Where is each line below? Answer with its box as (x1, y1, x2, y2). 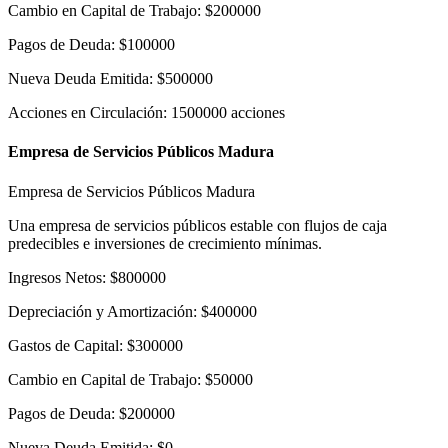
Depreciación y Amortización (8, 302, 193, 320)
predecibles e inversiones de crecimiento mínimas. (8, 234, 322, 252)
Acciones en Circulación (8, 104, 163, 122)
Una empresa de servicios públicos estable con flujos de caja (8, 216, 387, 234)
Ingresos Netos (8, 268, 102, 286)
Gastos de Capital (8, 336, 119, 354)
